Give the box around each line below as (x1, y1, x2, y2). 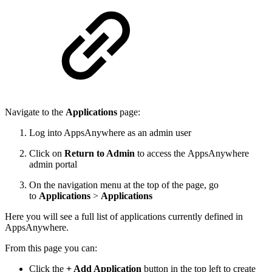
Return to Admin (64, 148, 135, 158)
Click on (29, 148, 64, 158)
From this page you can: (5, 242, 100, 253)
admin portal (29, 158, 77, 169)
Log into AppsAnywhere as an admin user (29, 127, 191, 138)
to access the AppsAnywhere (135, 148, 249, 158)
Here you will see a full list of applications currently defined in (5, 211, 243, 222)
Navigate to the (5, 106, 66, 117)
